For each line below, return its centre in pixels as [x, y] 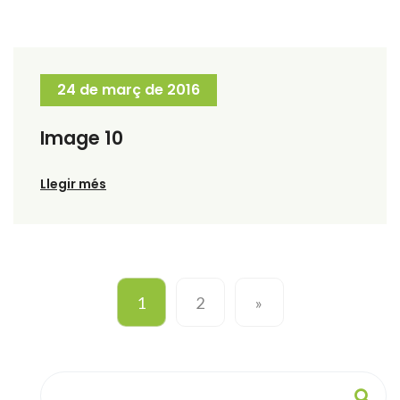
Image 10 [82, 139]
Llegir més [73, 184]
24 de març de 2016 [129, 90]
